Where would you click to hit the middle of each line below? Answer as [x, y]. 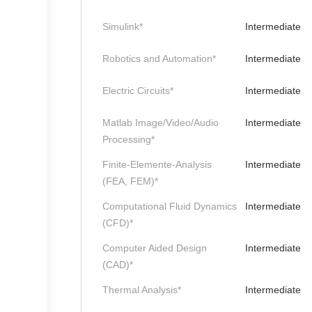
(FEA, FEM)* [130, 181]
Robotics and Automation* [159, 58]
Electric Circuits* [138, 91]
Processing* [128, 139]
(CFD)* [118, 223]
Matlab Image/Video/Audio [161, 123]
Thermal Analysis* [142, 290]
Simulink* [123, 26]
